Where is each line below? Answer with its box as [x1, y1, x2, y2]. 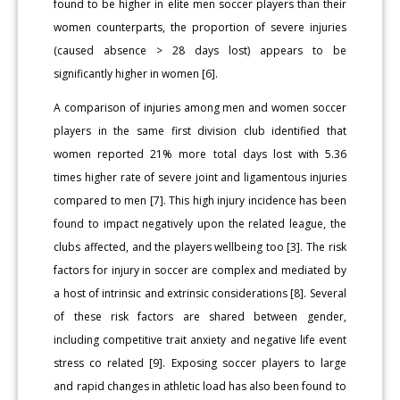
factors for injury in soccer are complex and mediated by [54, 262, 346, 278]
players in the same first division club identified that [54, 122, 346, 138]
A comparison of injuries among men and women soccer [54, 99, 346, 115]
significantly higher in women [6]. [54, 65, 219, 81]
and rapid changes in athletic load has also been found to [54, 378, 346, 394]
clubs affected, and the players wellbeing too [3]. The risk [54, 238, 346, 254]
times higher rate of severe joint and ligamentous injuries [54, 169, 346, 185]
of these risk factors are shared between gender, [54, 308, 346, 324]
